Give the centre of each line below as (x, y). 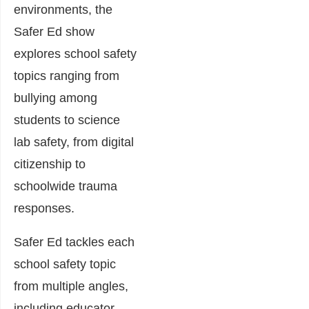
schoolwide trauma (66, 186)
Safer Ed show (54, 31)
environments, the (63, 9)
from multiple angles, (71, 286)
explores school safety (75, 53)
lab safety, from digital (74, 142)
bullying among (56, 98)
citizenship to (50, 164)
